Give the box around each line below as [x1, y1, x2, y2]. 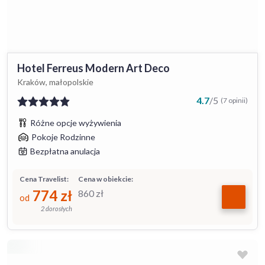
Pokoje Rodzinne [31, 132, 95, 142]
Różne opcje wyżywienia [30, 118, 121, 128]
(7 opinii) [221, 96, 248, 105]
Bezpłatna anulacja [30, 146, 100, 156]
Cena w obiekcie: [78, 174, 133, 183]
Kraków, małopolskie [17, 77, 93, 87]
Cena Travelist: [20, 174, 69, 183]
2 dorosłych [41, 205, 72, 212]
